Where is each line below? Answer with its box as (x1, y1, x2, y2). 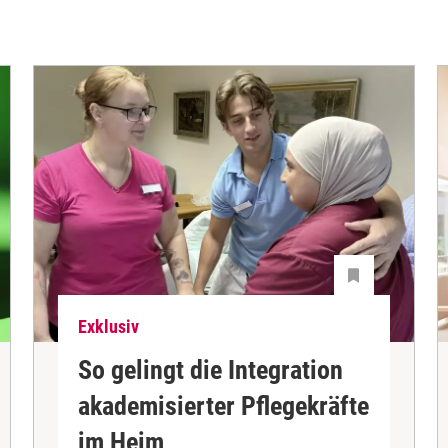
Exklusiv (78, 316, 140, 338)
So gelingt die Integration (78, 354, 344, 385)
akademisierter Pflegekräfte (78, 390, 370, 421)
